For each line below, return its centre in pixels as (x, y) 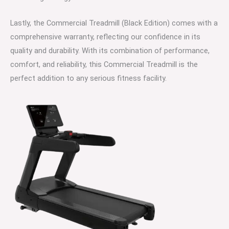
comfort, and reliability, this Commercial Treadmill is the (104, 65)
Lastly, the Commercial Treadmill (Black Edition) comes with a (114, 23)
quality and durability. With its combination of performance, (110, 51)
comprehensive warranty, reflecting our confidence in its (105, 37)
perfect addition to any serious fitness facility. (88, 78)
